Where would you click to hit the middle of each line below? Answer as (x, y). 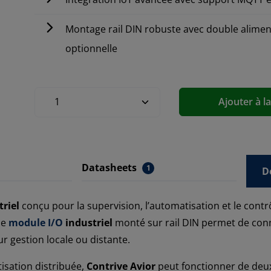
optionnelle (92, 48)
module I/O (36, 222)
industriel (88, 222)
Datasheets (109, 167)
